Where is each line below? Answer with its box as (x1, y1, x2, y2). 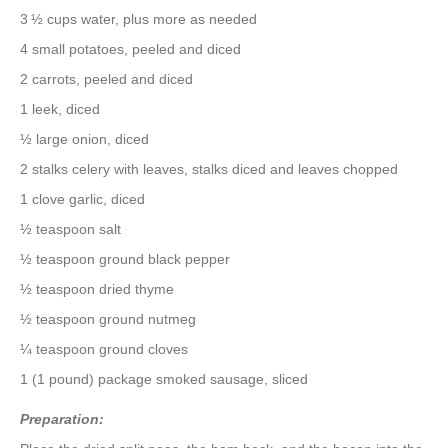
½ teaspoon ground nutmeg (20, 310, 196, 327)
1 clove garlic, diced (20, 190, 145, 207)
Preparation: (20, 410, 104, 427)
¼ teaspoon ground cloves (20, 340, 188, 357)
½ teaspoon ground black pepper (20, 250, 230, 267)
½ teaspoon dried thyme (20, 280, 174, 297)
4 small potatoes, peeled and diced (20, 40, 241, 57)
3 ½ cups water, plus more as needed (20, 10, 257, 27)
